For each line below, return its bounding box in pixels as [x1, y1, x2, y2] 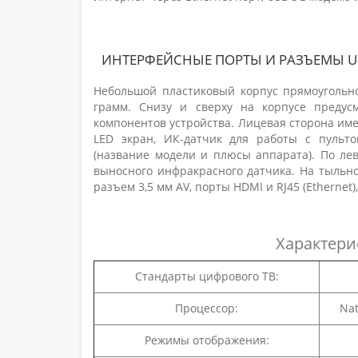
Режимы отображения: [144, 332, 269, 348]
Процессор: [175, 300, 238, 316]
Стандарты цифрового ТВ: [134, 268, 279, 284]
